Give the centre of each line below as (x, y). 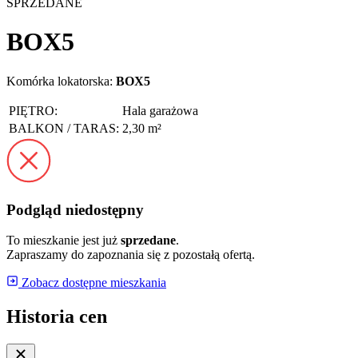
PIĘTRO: (33, 110)
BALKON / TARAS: (64, 128)
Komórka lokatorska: (61, 81)
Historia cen (57, 317)
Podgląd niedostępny (75, 209)
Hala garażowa (160, 110)
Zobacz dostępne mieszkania (92, 283)
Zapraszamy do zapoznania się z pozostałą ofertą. (131, 255)
